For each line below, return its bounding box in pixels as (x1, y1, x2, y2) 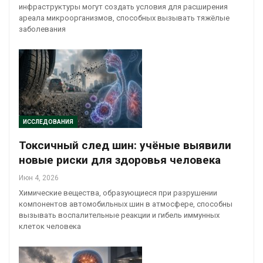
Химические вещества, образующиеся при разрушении (19, 188, 217, 198)
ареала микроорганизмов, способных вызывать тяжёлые (19, 13, 230, 22)
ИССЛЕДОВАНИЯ (23, 119, 73, 126)
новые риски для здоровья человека (19, 153, 221, 167)
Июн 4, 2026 (19, 174, 59, 183)
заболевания (19, 24, 66, 33)
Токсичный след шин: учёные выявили (19, 139, 231, 153)
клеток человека (19, 222, 81, 231)
